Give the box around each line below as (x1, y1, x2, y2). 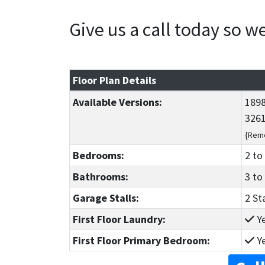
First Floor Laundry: (72, 212, 166, 227)
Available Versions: (72, 95, 162, 109)
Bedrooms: (72, 148, 124, 163)
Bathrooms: (72, 170, 128, 184)
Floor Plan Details (72, 73, 156, 88)
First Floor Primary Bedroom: (72, 234, 210, 248)
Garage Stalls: (72, 191, 139, 205)
